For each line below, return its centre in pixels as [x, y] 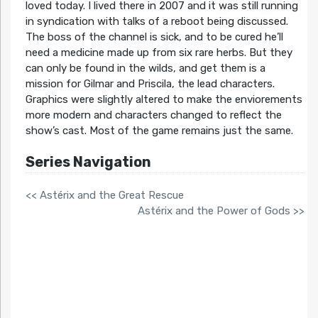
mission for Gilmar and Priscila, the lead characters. [150, 84]
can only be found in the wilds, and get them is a [145, 68]
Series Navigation [88, 162]
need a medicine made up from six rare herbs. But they [159, 53]
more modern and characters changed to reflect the [153, 115]
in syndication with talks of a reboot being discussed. [157, 22]
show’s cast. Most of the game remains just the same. [159, 131]
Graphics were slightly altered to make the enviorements [164, 100]
